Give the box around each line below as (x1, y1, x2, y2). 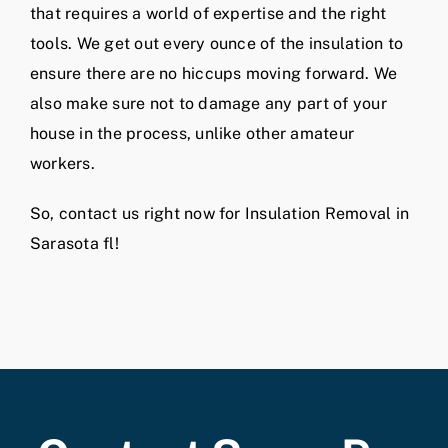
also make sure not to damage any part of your (30, 94, 387, 114)
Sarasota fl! (30, 234, 119, 254)
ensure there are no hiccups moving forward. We (30, 64, 398, 84)
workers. (30, 154, 95, 174)
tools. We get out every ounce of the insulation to (30, 34, 403, 54)
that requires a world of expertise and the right (30, 4, 387, 24)
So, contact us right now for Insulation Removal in (30, 204, 409, 224)
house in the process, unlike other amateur (30, 124, 355, 144)
